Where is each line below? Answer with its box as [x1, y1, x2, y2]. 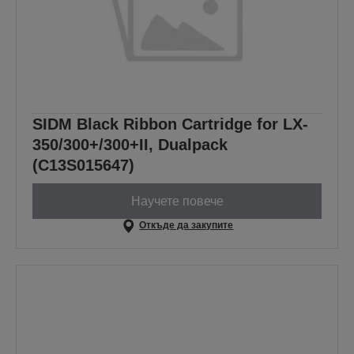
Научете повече [130, 194, 224, 208]
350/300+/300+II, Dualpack [32, 136, 228, 154]
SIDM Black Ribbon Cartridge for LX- [32, 115, 308, 134]
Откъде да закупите [139, 220, 234, 232]
